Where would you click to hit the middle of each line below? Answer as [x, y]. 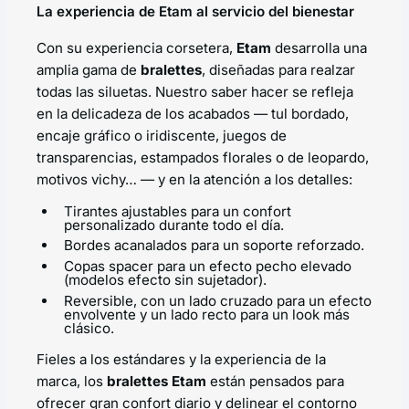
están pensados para [275, 381]
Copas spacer [109, 266]
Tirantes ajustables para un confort [178, 211]
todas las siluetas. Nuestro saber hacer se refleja [195, 91]
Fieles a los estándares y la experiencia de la [181, 359]
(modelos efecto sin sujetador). [166, 279]
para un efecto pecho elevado [253, 266]
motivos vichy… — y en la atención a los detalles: [194, 179]
